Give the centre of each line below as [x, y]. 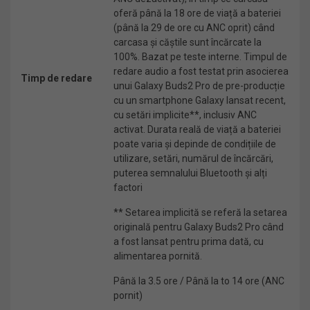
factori [128, 188]
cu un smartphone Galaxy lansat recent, [200, 100]
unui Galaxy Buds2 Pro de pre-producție [199, 86]
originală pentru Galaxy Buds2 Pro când [199, 227]
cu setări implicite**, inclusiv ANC [185, 115]
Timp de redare [56, 78]
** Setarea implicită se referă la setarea [200, 212]
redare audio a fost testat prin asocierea [201, 71]
